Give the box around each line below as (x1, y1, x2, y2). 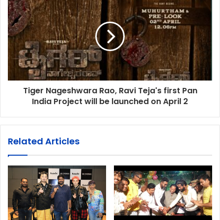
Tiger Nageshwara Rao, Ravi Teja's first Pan (23, 84, 197, 96)
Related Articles (8, 135, 80, 147)
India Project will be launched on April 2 (32, 95, 188, 107)
